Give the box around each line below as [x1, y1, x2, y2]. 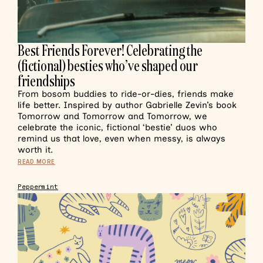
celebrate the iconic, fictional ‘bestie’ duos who [18, 122, 217, 133]
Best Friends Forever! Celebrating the [18, 41, 203, 60]
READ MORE [18, 157, 55, 166]
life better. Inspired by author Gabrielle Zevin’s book [18, 100, 237, 110]
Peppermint [18, 183, 59, 191]
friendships [18, 71, 75, 90]
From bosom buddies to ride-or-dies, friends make [18, 89, 234, 99]
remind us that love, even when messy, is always [18, 133, 225, 144]
